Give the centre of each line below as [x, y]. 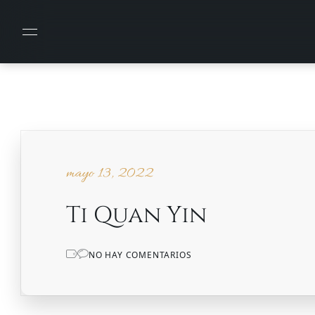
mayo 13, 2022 [110, 174]
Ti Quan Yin [136, 215]
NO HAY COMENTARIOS [140, 255]
